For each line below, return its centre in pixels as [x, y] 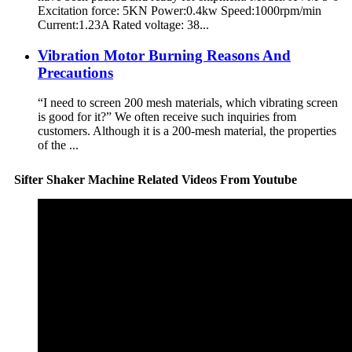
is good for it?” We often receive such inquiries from [167, 117]
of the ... [58, 145]
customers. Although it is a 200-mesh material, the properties [187, 131]
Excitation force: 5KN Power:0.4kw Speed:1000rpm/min [180, 10]
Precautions [75, 72]
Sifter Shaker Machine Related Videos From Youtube [156, 180]
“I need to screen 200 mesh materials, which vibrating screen [188, 103]
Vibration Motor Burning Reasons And [164, 55]
